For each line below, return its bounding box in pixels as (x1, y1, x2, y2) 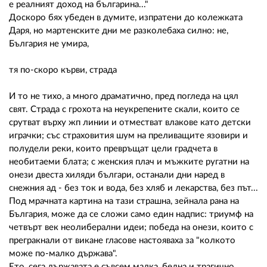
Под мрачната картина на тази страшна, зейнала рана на (9, 196, 239, 206)
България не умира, (9, 39, 89, 48)
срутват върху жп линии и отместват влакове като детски (9, 117, 251, 127)
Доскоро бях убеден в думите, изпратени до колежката (9, 13, 243, 22)
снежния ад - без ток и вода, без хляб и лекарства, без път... (9, 183, 258, 193)
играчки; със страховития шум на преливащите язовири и (9, 131, 248, 140)
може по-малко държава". (9, 249, 117, 258)
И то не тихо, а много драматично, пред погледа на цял (9, 91, 238, 101)
